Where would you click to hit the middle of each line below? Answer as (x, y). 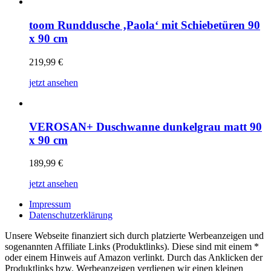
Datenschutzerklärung (71, 215)
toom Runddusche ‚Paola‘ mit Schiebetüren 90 (145, 25)
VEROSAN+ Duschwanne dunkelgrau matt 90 (145, 126)
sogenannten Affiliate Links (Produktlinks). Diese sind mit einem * (132, 247)
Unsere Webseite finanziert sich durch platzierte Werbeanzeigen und (134, 236)
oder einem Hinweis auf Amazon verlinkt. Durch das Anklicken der (134, 258)
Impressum (50, 204)
